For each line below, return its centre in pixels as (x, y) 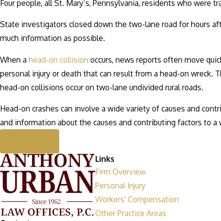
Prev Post (30, 141)
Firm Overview (120, 172)
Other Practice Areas (131, 213)
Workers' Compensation (137, 200)
